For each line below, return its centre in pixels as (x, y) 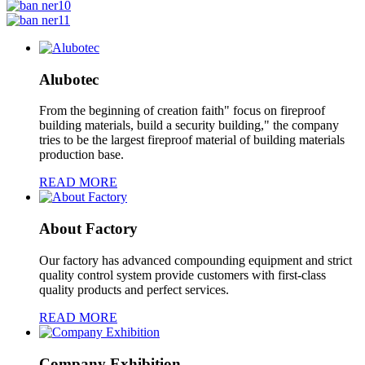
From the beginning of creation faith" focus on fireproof (182, 111)
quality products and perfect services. (134, 289)
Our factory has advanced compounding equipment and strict (196, 260)
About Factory (88, 229)
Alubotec (69, 79)
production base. (81, 155)
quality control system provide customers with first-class (182, 275)
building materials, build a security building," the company (189, 125)
